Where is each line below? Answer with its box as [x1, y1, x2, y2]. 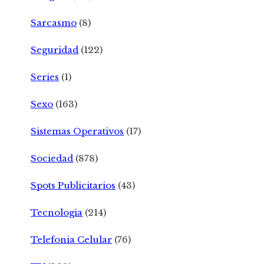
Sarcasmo [31, 17, 77, 29]
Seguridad [31, 44, 79, 56]
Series [31, 71, 60, 83]
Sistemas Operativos [31, 126, 124, 137]
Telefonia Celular [31, 234, 113, 246]
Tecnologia [31, 207, 83, 219]
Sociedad [31, 153, 74, 164]
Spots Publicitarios [31, 180, 116, 192]
